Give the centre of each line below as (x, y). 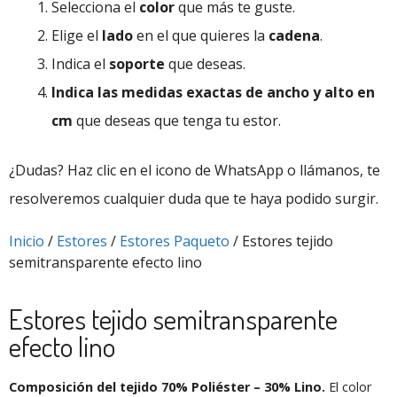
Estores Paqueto (175, 241)
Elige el (77, 35)
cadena (294, 35)
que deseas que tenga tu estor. (177, 120)
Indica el (80, 63)
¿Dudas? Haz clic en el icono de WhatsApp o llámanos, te (195, 170)
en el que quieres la (201, 35)
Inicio (27, 241)
